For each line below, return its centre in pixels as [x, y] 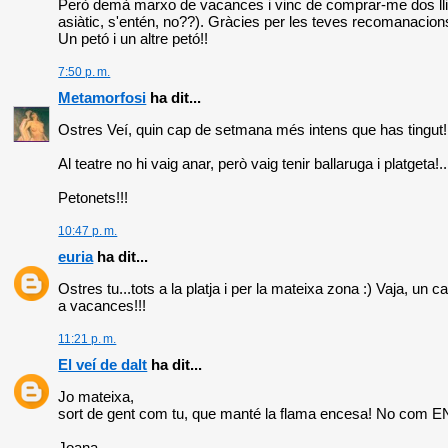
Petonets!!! [93, 198]
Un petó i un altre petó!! [133, 39]
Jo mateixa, [96, 397]
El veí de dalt [103, 365]
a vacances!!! [102, 306]
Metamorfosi [102, 98]
